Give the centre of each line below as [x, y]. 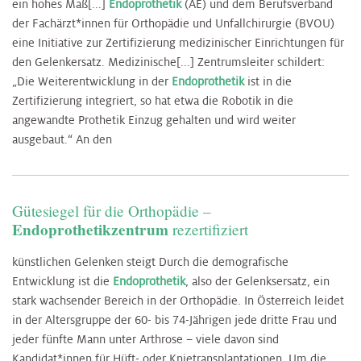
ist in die [268, 82]
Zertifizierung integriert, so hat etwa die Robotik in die [153, 101]
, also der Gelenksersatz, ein [257, 282]
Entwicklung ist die [62, 282]
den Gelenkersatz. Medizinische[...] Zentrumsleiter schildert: [168, 62]
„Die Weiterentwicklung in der [92, 82]
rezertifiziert [208, 230]
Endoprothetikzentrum [90, 230]
